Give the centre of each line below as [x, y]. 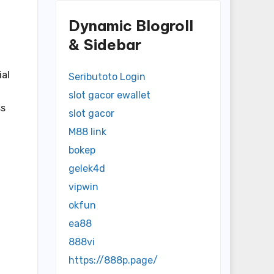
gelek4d [87, 169]
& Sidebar [105, 45]
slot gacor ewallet [109, 95]
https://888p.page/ [113, 261]
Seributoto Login [107, 77]
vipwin [83, 187]
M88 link [87, 132]
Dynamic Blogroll [131, 26]
